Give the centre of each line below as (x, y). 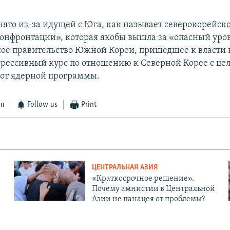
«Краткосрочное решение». (143, 179)
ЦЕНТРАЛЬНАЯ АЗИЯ (125, 168)
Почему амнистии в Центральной (153, 189)
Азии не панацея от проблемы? (148, 199)
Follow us (43, 105)
